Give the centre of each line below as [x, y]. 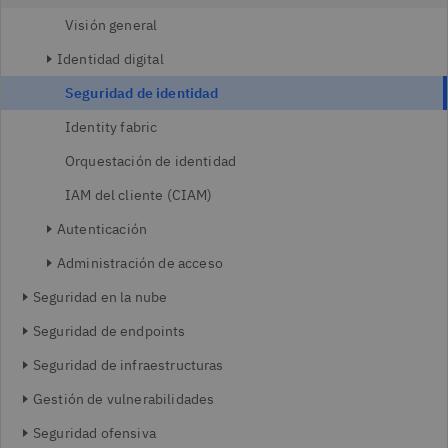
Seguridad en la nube [100, 297]
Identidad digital [110, 59]
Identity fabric [111, 127]
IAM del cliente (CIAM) [139, 195]
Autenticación [102, 229]
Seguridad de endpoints [109, 331]
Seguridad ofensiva [94, 433]
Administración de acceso [140, 263]
